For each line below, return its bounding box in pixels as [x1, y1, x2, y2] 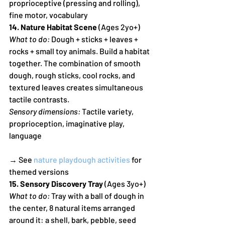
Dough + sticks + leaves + [50, 34, 140, 44]
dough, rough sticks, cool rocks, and [9, 70, 137, 80]
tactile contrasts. [9, 94, 69, 104]
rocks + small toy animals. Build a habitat [9, 46, 151, 56]
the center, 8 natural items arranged [9, 202, 137, 212]
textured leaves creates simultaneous [9, 82, 145, 92]
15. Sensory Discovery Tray [9, 178, 103, 188]
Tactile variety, [80, 106, 135, 116]
